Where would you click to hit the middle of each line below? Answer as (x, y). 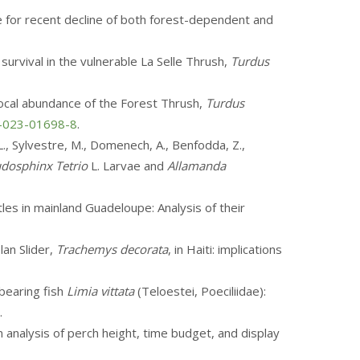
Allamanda (196, 166)
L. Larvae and (127, 166)
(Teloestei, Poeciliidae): (200, 291)
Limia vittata (100, 291)
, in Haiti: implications (225, 249)
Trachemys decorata (112, 249)
